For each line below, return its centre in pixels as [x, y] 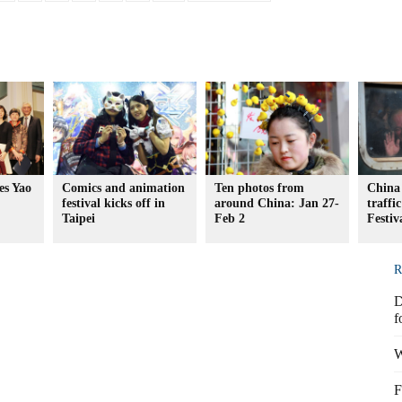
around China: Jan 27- [277, 203]
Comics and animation [123, 188]
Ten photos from [259, 188]
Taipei [79, 218]
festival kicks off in [114, 203]
